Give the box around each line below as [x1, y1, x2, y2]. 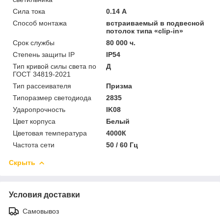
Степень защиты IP [13, 50, 75, 58]
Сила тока [13, 7, 45, 15]
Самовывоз [23, 207, 59, 215]
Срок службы [13, 38, 55, 47]
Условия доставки [9, 190, 80, 199]
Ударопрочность [13, 105, 65, 113]
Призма [106, 82, 133, 90]
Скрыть [9, 158, 35, 166]
